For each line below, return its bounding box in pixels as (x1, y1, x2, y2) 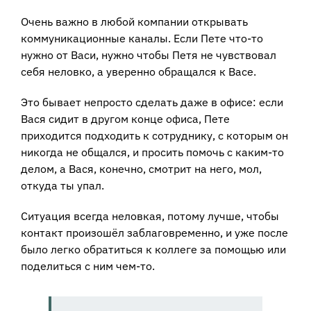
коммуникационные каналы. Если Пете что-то (21, 31, 263, 45)
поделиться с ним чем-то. (21, 258, 155, 273)
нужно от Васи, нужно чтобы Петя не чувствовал (21, 47, 276, 62)
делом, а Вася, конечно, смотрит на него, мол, (21, 161, 262, 176)
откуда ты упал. (21, 178, 104, 192)
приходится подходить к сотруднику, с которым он (21, 128, 288, 142)
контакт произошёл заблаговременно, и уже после (21, 225, 288, 239)
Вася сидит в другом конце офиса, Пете (21, 111, 230, 126)
